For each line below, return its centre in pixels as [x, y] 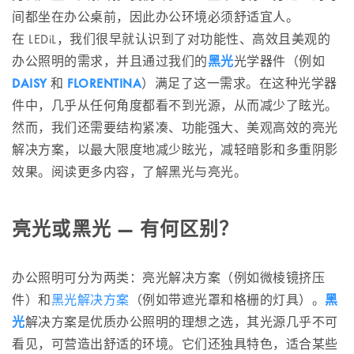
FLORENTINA [104, 83]
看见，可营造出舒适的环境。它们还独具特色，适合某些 [175, 344]
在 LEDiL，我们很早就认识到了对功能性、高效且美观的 [171, 39]
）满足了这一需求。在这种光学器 [239, 83]
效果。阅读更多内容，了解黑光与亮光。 [129, 172]
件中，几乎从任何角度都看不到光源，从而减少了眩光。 [175, 105]
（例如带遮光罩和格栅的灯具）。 [227, 300]
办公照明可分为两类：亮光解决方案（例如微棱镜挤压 [168, 278]
